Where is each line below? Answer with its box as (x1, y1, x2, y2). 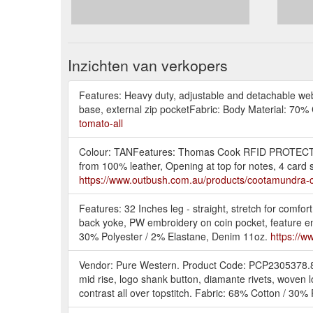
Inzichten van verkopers (68, 54, 228, 75)
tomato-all (79, 115, 123, 130)
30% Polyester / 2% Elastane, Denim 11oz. (79, 228, 270, 243)
